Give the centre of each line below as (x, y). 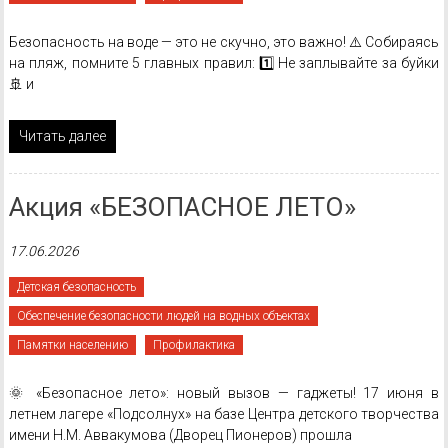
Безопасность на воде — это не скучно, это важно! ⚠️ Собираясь (224, 42)
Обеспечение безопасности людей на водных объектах (163, 316)
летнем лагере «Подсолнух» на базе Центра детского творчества (224, 414)
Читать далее (62, 136)
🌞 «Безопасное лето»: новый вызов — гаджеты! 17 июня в (224, 393)
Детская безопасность (76, 287)
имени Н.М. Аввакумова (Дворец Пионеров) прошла (180, 435)
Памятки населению (72, 345)
